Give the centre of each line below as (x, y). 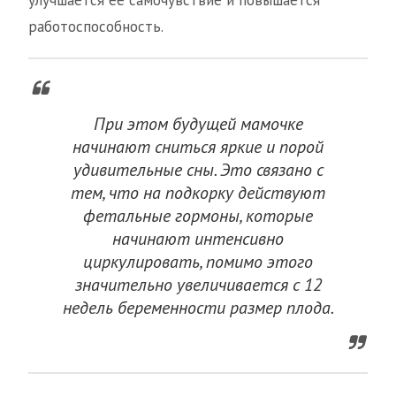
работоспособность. (96, 27)
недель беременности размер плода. (198, 308)
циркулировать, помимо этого (198, 262)
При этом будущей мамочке (198, 124)
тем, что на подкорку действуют (198, 193)
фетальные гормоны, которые (198, 216)
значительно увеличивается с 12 (198, 285)
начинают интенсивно (198, 239)
